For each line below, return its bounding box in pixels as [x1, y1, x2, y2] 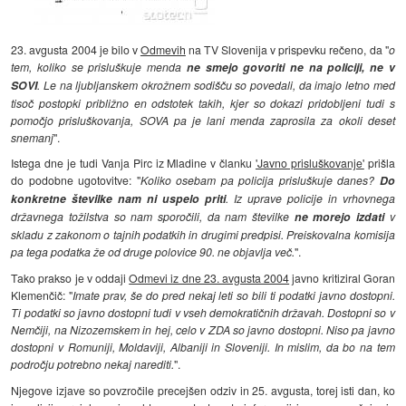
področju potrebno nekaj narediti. [11, 356, 175, 372]
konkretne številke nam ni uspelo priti [11, 190, 226, 208]
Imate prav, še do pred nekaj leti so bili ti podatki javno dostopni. [72, 287, 395, 304]
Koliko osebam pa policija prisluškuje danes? [140, 172, 380, 188]
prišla [363, 155, 395, 171]
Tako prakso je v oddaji [11, 270, 130, 286]
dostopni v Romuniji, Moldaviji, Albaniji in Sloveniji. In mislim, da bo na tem [11, 339, 395, 355]
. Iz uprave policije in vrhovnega [226, 190, 395, 207]
